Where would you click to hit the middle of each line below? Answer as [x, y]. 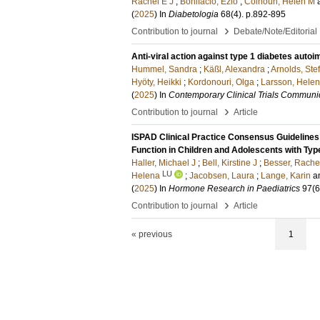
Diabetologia [194, 14]
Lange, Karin [286, 176]
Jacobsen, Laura [222, 176]
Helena [146, 176]
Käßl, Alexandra [234, 69]
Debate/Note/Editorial [275, 31]
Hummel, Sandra [164, 69]
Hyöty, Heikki [156, 82]
